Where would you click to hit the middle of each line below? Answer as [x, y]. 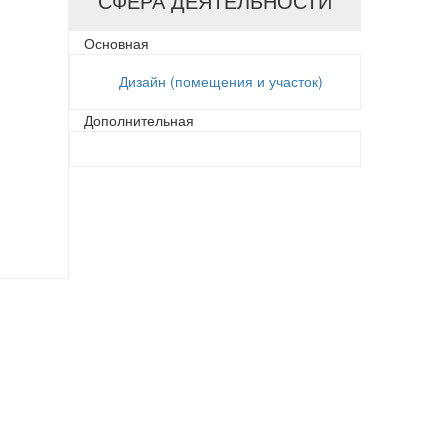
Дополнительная [138, 120]
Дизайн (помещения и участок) [220, 81]
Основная [116, 43]
